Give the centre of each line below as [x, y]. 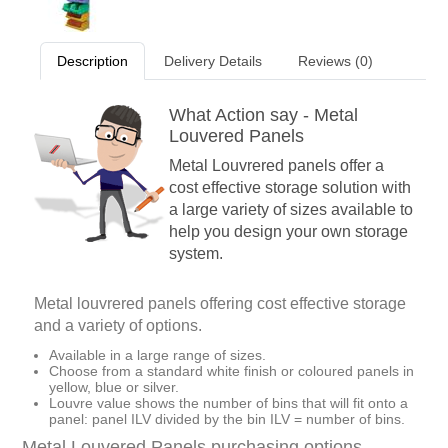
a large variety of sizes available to [291, 210]
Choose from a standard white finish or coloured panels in [231, 371]
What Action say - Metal [263, 115]
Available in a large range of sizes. [157, 355]
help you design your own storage [288, 232]
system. [196, 254]
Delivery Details [213, 61]
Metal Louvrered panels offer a [276, 166]
